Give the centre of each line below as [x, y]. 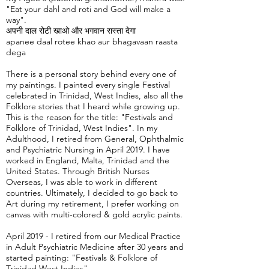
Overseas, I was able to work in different [82, 182]
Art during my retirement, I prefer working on [92, 204]
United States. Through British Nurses [78, 171]
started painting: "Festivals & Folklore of [82, 258]
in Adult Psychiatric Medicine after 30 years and [95, 247]
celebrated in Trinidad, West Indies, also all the [95, 96]
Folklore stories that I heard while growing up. [93, 107]
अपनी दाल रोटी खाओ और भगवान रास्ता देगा [71, 31]
